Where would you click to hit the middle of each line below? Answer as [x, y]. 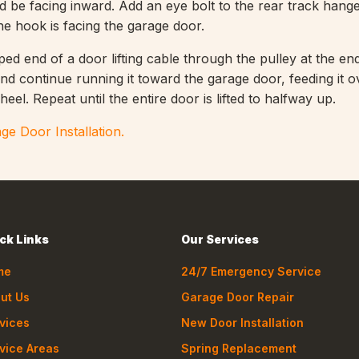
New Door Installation [243, 323]
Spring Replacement [239, 349]
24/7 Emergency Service [252, 272]
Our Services [220, 240]
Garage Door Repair [238, 297]
